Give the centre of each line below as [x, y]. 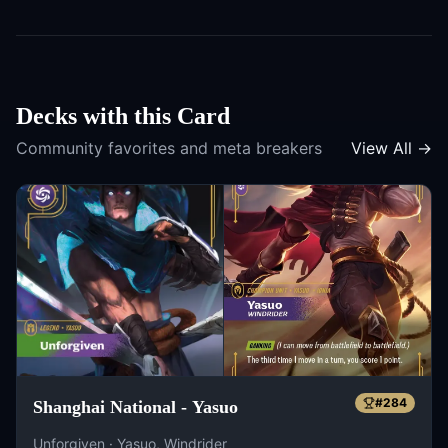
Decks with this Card [123, 116]
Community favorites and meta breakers [169, 148]
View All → [391, 148]
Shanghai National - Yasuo [209, 407]
